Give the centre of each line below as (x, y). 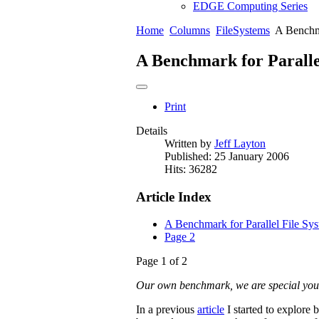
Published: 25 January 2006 (227, 156)
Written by (189, 143)
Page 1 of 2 (162, 261)
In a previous (167, 310)
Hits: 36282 (191, 169)
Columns (190, 30)
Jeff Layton (240, 143)
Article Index (174, 197)
